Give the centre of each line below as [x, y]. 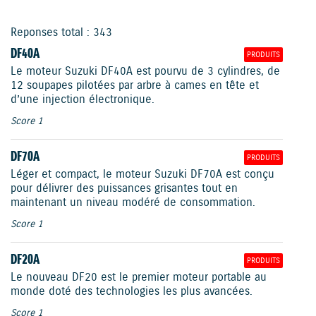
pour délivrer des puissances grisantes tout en [124, 189]
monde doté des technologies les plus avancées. [132, 292]
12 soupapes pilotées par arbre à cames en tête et [135, 86]
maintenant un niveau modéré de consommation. [133, 203]
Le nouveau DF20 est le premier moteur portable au [139, 278]
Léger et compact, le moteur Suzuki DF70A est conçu [142, 175]
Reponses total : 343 [61, 33]
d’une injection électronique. [83, 100]
